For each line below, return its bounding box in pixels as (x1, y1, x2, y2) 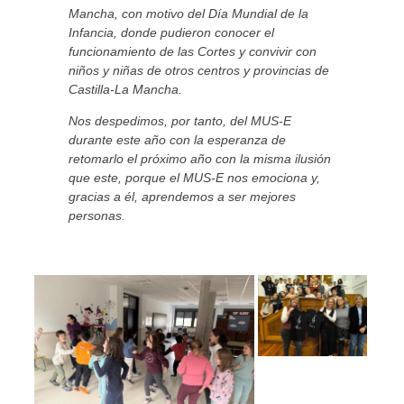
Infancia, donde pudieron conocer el (68, 25, 274, 41)
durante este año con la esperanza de (68, 133, 286, 148)
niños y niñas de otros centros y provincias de (68, 63, 329, 78)
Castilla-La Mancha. (68, 82, 182, 97)
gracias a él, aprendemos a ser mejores (68, 189, 296, 205)
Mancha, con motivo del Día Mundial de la (68, 6, 308, 22)
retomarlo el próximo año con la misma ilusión (68, 151, 331, 167)
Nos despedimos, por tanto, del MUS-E (68, 114, 291, 129)
